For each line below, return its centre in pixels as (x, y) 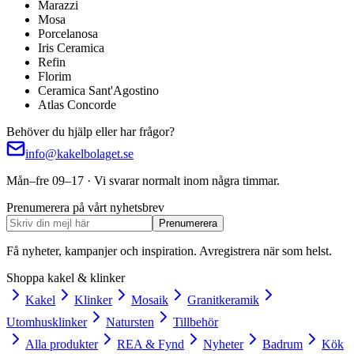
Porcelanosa (68, 34)
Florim (55, 77)
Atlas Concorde (77, 105)
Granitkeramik (223, 300)
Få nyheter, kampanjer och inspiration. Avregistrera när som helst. (169, 251)
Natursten (130, 322)
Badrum (282, 345)
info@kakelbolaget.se (79, 154)
